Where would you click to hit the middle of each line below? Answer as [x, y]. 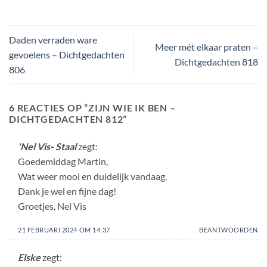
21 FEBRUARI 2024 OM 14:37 [64, 229]
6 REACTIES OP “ [49, 108]
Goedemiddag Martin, [63, 162]
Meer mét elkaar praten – [207, 47]
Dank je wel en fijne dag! [67, 191]
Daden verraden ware [53, 39]
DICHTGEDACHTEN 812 [66, 119]
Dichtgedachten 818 [216, 62]
